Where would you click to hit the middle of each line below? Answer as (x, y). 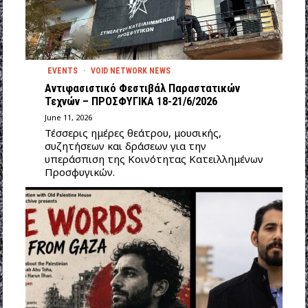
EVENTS (62, 70)
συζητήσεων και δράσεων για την (125, 145)
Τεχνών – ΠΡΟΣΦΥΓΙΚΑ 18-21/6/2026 (131, 101)
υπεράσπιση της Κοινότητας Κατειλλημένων (154, 158)
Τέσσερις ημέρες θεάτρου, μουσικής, (133, 132)
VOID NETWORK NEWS (130, 70)
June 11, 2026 (68, 117)
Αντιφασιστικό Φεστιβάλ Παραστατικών (142, 88)
